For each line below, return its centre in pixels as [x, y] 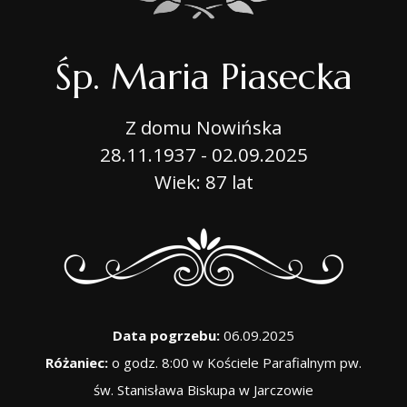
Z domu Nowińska [203, 127]
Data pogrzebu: [166, 335]
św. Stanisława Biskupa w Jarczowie [203, 389]
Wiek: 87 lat [203, 181]
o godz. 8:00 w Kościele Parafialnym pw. [235, 362]
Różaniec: [77, 362]
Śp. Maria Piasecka [203, 76]
